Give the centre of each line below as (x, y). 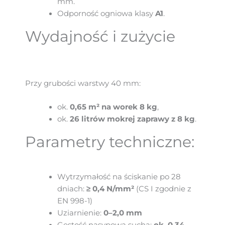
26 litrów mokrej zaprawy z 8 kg (132, 119)
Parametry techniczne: (110, 142)
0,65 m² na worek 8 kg (113, 107)
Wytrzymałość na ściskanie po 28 (119, 177)
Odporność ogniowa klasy (106, 13)
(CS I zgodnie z (162, 189)
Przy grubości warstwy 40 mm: (83, 83)
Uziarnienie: (80, 213)
